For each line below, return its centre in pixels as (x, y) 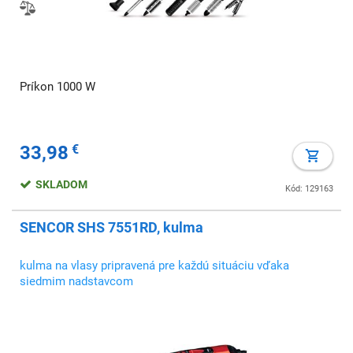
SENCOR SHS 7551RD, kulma (111, 227)
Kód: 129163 (309, 189)
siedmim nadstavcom (76, 281)
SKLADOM (63, 184)
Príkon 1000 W (58, 87)
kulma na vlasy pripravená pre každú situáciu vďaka (154, 266)
